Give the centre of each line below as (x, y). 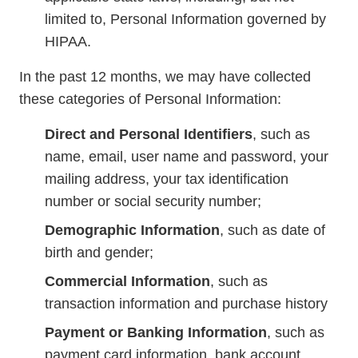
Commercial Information (127, 281)
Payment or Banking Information (156, 332)
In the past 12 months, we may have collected (165, 77)
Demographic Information (132, 230)
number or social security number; (153, 201)
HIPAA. (68, 42)
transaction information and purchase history (186, 304)
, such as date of (272, 230)
